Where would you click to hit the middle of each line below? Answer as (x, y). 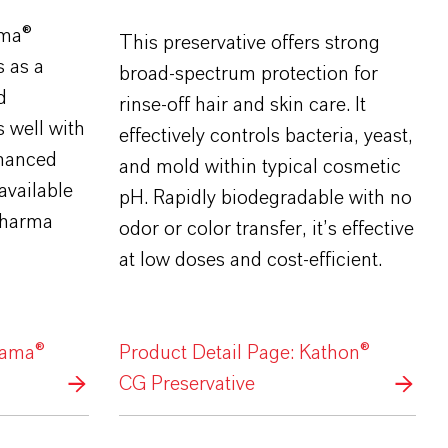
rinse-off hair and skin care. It (242, 105)
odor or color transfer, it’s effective (266, 229)
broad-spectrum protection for (248, 74)
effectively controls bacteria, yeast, (265, 136)
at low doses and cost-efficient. (250, 260)
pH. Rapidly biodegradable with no (265, 198)
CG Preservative (186, 384)
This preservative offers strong (249, 43)
